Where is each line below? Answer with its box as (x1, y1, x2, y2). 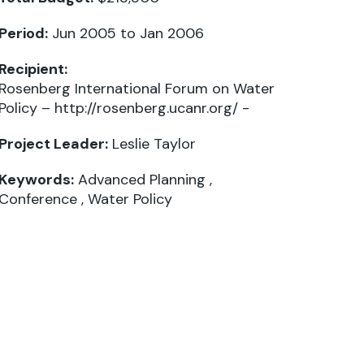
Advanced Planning (78, 169, 206, 189)
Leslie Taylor (112, 133, 196, 154)
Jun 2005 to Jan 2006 (48, 23, 204, 43)
